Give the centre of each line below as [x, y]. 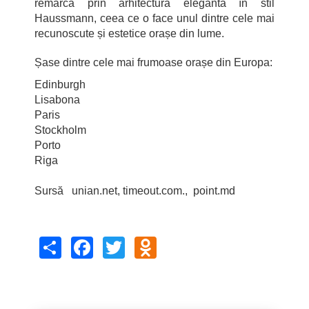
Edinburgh [60, 84]
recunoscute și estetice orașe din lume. [129, 33]
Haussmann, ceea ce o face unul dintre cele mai [154, 18]
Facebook [114, 241]
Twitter [140, 241]
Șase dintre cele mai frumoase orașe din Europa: [153, 62]
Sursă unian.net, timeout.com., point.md [135, 190]
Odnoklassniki [188, 241]
